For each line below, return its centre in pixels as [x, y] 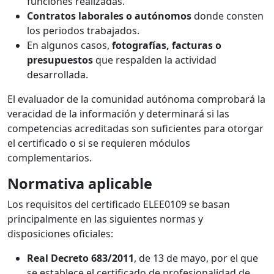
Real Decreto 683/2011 [80, 258]
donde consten [228, 16]
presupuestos [60, 60]
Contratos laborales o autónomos [109, 16]
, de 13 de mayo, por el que [196, 258]
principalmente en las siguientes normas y [105, 219]
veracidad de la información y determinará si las [118, 114]
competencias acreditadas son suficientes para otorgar [135, 129]
